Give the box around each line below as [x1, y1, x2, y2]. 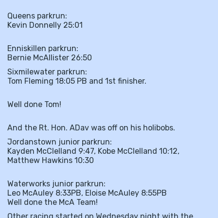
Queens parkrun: [7, 11, 67, 20]
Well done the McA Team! [7, 198, 98, 207]
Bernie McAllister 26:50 [7, 53, 92, 62]
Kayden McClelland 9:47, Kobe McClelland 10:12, [7, 146, 180, 156]
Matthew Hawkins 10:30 [7, 156, 94, 165]
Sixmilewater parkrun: [7, 67, 87, 76]
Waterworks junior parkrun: [7, 179, 106, 188]
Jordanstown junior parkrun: [7, 137, 112, 146]
